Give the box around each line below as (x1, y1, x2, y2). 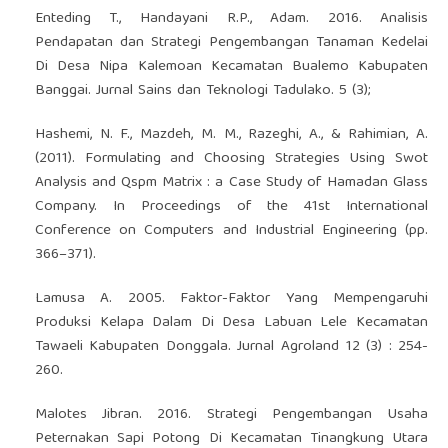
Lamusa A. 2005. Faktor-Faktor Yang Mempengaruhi (34, 285, 429, 312)
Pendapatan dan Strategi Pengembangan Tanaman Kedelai (34, 29, 429, 56)
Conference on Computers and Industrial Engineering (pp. (34, 217, 429, 244)
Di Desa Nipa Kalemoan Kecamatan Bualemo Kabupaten (34, 53, 429, 80)
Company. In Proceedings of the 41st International (34, 193, 429, 220)
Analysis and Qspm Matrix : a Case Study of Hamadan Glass (34, 169, 429, 196)
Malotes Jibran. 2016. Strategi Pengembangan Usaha (34, 401, 429, 428)
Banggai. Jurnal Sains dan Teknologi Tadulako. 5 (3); (34, 77, 371, 104)
